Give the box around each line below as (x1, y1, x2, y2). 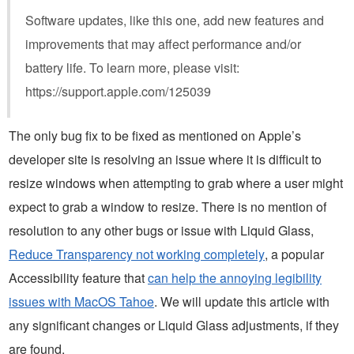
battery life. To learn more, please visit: (25, 58, 239, 77)
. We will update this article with (154, 292, 330, 311)
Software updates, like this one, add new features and (25, 10, 324, 29)
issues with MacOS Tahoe (9, 292, 154, 311)
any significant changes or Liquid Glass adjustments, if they (9, 315, 339, 334)
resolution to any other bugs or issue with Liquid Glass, (9, 220, 314, 239)
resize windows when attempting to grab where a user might (9, 173, 343, 192)
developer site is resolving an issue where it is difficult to (9, 149, 322, 168)
